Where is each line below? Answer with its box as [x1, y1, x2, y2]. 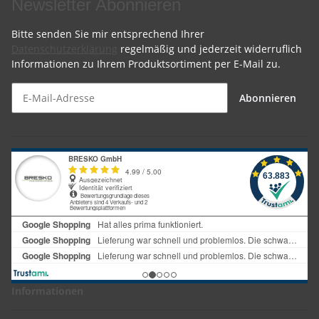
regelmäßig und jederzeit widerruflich [117, 42, 302, 56]
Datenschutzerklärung [11, 42, 117, 56]
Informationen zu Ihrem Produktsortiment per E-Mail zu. [11, 57, 281, 71]
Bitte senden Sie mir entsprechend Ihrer [11, 27, 204, 41]
